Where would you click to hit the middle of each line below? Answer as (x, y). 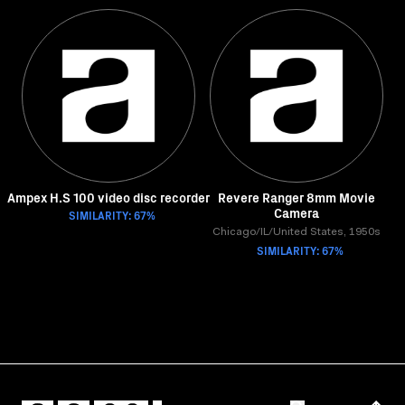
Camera (297, 212)
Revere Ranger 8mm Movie (297, 197)
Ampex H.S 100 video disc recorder (108, 197)
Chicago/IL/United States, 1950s (297, 232)
